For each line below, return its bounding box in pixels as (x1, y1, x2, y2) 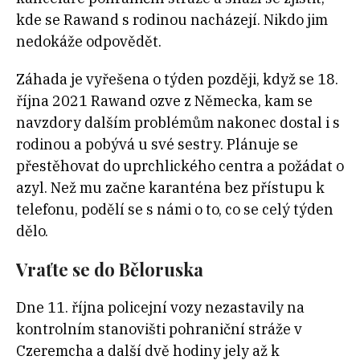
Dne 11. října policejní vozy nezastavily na (16, 298, 305, 317)
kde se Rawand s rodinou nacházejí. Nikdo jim (16, 10, 328, 30)
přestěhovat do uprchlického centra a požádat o (16, 157, 344, 176)
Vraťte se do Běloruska (16, 257, 203, 282)
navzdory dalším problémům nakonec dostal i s (16, 113, 340, 133)
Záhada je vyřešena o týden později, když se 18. (16, 70, 338, 89)
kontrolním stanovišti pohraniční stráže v (16, 320, 302, 339)
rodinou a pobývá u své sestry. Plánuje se (16, 135, 298, 154)
